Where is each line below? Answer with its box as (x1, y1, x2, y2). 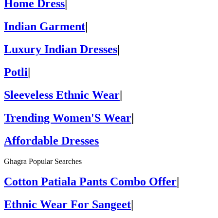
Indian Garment (4, 20, 85, 33)
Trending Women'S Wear (4, 111, 131, 124)
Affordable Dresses (4, 134, 99, 147)
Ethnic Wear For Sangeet (4, 198, 131, 211)
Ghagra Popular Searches (4, 157, 82, 165)
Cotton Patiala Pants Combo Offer (4, 175, 177, 188)
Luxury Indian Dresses (4, 42, 117, 55)
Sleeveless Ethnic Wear (4, 88, 120, 101)
